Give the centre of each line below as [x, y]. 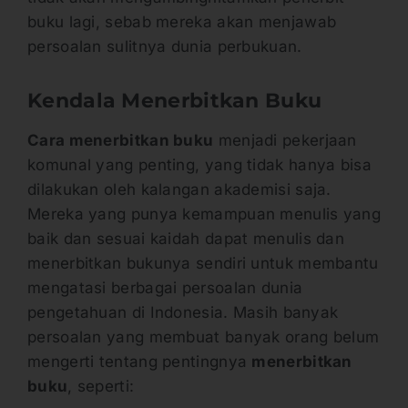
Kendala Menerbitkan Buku [175, 100]
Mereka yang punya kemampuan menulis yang [204, 214]
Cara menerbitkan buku [121, 140]
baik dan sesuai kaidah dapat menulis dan [186, 238]
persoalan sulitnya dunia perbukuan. [165, 46]
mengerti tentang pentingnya [140, 361]
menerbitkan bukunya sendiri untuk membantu [203, 263]
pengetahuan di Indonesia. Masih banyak [183, 312]
